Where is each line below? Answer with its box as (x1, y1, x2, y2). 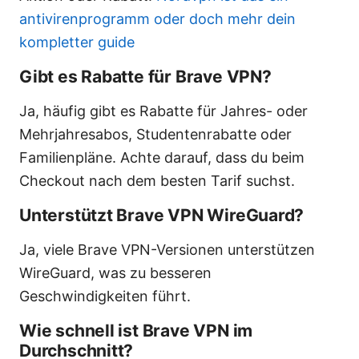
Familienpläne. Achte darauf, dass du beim (19, 149, 305, 167)
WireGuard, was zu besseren (19, 264, 212, 282)
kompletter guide (19, 34, 135, 51)
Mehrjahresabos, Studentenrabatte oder (19, 126, 292, 143)
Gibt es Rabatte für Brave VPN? (19, 67, 272, 87)
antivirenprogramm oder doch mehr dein (19, 10, 296, 28)
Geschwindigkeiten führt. (19, 288, 191, 305)
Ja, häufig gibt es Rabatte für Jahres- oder (19, 103, 308, 120)
